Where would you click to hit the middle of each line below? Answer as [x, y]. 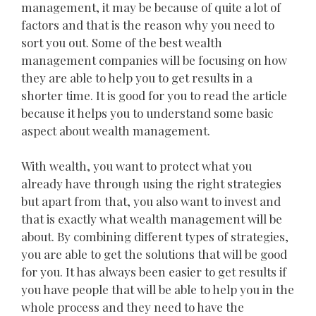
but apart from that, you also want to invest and [151, 201]
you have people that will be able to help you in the [158, 290]
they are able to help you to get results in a [137, 77]
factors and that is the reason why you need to [148, 24]
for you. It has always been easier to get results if [154, 272]
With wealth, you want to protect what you [136, 166]
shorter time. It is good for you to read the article [154, 95]
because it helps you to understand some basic [147, 113]
